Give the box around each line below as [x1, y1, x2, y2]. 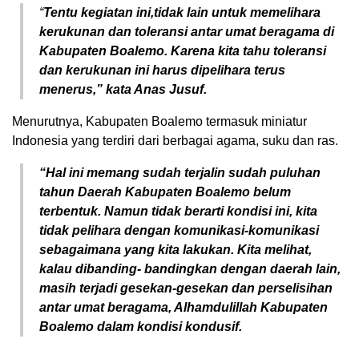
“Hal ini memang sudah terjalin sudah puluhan [39, 165, 321, 179]
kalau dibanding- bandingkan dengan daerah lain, [39, 261, 341, 276]
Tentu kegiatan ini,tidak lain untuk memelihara [43, 5, 321, 19]
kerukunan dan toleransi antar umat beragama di [39, 24, 334, 38]
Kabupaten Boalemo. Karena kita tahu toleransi [39, 43, 326, 58]
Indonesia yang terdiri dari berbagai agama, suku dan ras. [12, 133, 338, 147]
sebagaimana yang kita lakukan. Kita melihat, [39, 242, 312, 256]
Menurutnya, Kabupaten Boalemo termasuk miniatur [12, 114, 307, 128]
